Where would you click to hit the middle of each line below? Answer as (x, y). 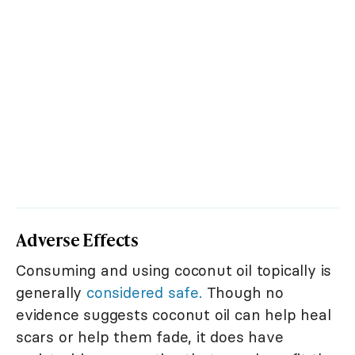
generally (52, 293)
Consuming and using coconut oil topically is (174, 271)
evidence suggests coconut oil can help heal (174, 315)
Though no (242, 293)
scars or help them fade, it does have (150, 337)
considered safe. (144, 293)
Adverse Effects (77, 240)
